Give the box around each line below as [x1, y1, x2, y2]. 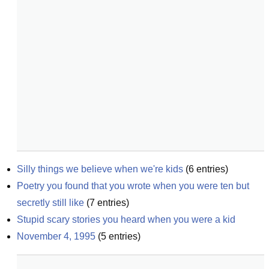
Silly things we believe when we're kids [17, 164, 183, 174]
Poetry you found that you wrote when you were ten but [17, 181, 249, 191]
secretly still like [17, 198, 84, 208]
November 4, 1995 [17, 231, 95, 241]
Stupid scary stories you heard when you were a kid [17, 214, 235, 225]
